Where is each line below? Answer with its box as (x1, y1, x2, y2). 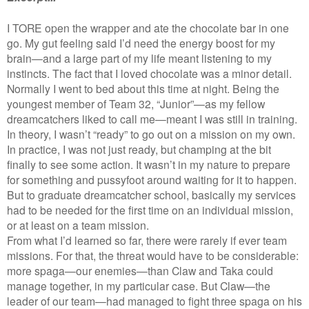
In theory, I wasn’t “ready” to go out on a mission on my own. (7, 126, 295, 141)
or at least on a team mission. (7, 217, 149, 232)
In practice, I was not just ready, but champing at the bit (7, 141, 271, 157)
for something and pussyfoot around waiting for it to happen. (7, 171, 297, 187)
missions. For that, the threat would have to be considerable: (7, 247, 299, 263)
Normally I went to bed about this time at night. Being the (7, 80, 279, 96)
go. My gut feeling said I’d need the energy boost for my (7, 34, 275, 50)
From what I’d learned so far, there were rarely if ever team (7, 232, 287, 248)
